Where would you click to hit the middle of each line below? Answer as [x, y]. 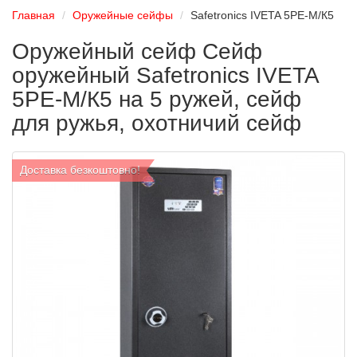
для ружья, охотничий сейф [157, 123]
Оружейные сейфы [123, 15]
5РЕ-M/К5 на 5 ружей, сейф [157, 99]
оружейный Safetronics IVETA [165, 75]
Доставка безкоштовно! [80, 169]
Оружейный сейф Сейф [137, 51]
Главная [33, 15]
